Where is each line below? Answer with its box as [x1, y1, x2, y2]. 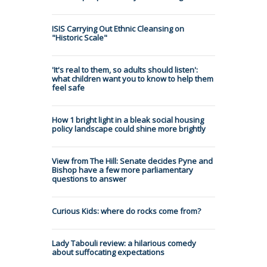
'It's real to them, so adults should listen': [52, 64, 198, 75]
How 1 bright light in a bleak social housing [52, 114, 204, 125]
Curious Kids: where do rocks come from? [52, 205, 201, 216]
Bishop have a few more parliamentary [52, 164, 193, 175]
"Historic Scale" [52, 32, 107, 43]
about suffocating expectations [52, 246, 164, 257]
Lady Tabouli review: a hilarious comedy [52, 237, 196, 249]
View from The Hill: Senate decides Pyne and [52, 155, 213, 166]
